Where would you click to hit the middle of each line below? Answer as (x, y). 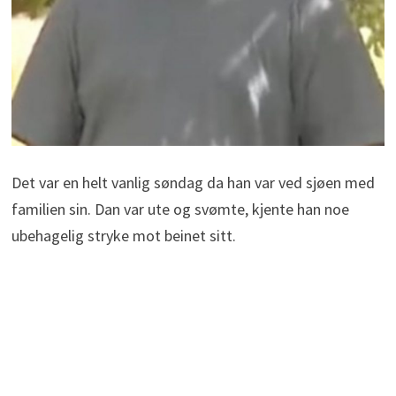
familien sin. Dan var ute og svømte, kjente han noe (180, 209)
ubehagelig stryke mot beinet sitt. (123, 235)
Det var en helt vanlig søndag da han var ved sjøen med (193, 182)
